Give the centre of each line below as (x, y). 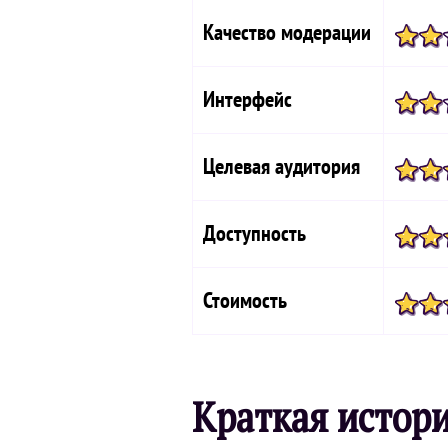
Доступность (254, 233)
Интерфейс (247, 99)
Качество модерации (287, 32)
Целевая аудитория (281, 166)
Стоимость (245, 300)
